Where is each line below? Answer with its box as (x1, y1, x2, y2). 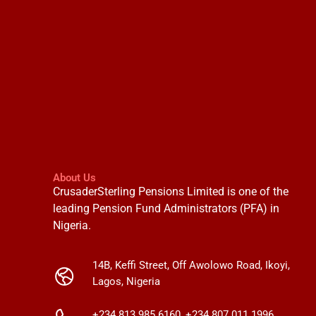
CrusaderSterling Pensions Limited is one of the (53, 185, 289, 199)
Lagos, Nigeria (92, 274, 160, 288)
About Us (53, 171, 97, 185)
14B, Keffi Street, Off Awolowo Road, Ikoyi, (92, 258, 290, 272)
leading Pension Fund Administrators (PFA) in (53, 202, 280, 216)
